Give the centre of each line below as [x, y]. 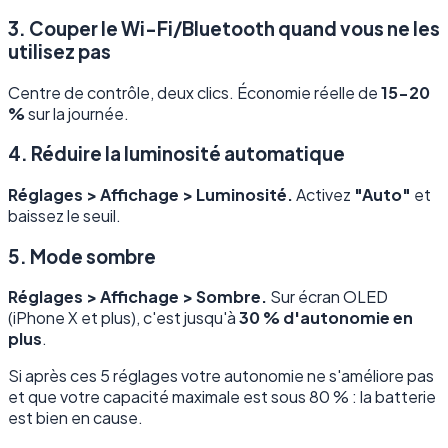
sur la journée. [77, 113]
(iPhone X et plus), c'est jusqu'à [123, 318]
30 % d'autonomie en [326, 318]
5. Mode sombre [82, 256]
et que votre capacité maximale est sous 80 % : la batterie [222, 397]
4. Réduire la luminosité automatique [176, 154]
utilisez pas [59, 51]
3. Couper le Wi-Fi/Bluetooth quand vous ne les [224, 28]
